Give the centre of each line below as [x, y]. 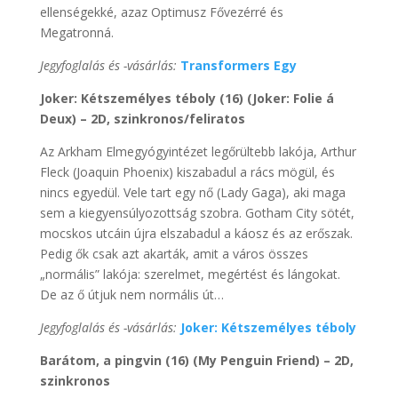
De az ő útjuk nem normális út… [131, 294]
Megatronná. [76, 32]
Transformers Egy [238, 65]
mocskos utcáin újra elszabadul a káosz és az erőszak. [196, 233]
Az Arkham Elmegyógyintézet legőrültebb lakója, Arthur [198, 151]
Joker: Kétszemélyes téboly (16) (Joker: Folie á [187, 98]
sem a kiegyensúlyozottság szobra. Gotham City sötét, [197, 212]
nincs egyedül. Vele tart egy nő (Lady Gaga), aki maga [192, 192]
